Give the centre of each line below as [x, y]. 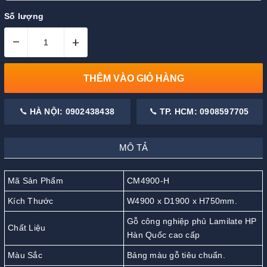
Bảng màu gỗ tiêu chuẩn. [176, 255]
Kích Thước [31, 201]
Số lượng [24, 16]
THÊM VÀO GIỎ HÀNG [133, 78]
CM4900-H [148, 181]
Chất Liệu [27, 228]
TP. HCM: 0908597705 [203, 112]
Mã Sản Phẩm [35, 181]
